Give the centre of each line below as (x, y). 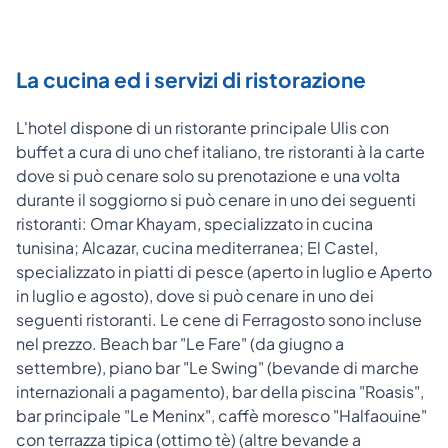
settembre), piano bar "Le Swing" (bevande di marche (217, 367)
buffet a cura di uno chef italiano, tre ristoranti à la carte (220, 151)
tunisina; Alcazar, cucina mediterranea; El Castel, (197, 247)
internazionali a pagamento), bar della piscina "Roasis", (220, 391)
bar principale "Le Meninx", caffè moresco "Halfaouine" (221, 415)
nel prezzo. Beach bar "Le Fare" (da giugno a (180, 343)
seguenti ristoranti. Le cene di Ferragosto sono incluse (219, 319)
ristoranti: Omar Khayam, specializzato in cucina (194, 223)
